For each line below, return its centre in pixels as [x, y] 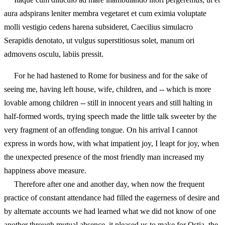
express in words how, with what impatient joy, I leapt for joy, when [111, 143]
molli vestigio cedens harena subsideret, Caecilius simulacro [98, 27]
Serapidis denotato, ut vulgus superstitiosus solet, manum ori [99, 40]
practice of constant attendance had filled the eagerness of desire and [112, 198]
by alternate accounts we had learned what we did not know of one [110, 211]
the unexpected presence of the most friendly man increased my [104, 157]
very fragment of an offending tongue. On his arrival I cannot [101, 130]
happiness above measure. [45, 171]
